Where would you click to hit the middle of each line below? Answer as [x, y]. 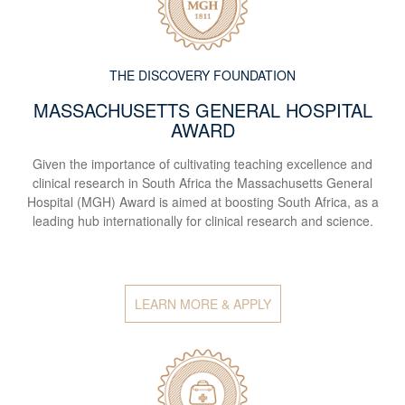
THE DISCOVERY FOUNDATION [202, 75]
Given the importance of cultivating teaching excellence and [202, 164]
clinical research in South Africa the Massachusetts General [202, 183]
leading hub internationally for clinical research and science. [202, 221]
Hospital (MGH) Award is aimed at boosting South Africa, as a [202, 202]
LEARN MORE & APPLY [202, 304]
